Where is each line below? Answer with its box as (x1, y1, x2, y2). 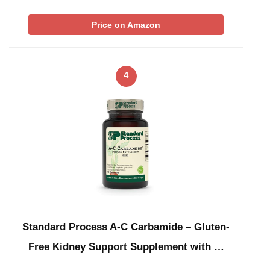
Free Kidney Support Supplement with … (28, 240, 224, 253)
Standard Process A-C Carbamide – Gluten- (22, 221, 230, 233)
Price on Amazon (92, 20, 160, 30)
